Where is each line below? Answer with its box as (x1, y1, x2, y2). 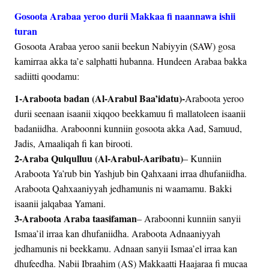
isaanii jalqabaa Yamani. (14, 196, 106, 210)
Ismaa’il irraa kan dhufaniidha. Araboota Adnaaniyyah (14, 226, 220, 240)
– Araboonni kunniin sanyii (137, 211, 241, 225)
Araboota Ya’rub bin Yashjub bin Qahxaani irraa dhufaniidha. (14, 166, 247, 180)
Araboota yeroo (185, 91, 244, 104)
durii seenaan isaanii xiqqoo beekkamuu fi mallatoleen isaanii (14, 106, 246, 119)
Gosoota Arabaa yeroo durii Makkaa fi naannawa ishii (14, 8, 235, 23)
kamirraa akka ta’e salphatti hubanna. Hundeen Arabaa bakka (14, 54, 247, 67)
